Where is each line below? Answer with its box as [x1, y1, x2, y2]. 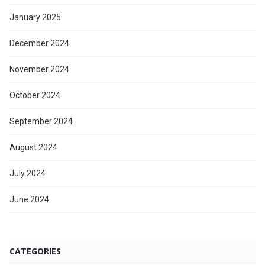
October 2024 [9, 90, 60, 100]
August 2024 [9, 142, 57, 152]
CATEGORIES [9, 245, 61, 257]
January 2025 [9, 12, 61, 22]
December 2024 [9, 38, 69, 48]
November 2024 [9, 64, 69, 74]
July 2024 [9, 168, 46, 178]
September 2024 [9, 116, 73, 126]
